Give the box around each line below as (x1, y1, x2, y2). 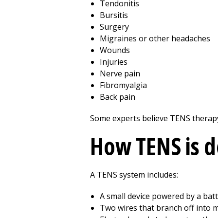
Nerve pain (100, 68, 140, 79)
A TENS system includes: (90, 169, 178, 180)
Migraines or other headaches (100, 33, 210, 44)
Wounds (100, 45, 130, 55)
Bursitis (100, 10, 128, 20)
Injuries (100, 56, 127, 67)
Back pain (100, 91, 135, 102)
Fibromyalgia (100, 80, 147, 91)
